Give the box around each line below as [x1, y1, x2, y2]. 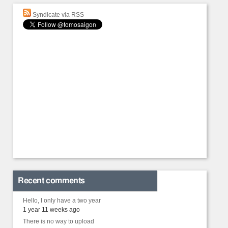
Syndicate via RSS [31, 11, 84, 18]
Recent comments [18, 177, 85, 185]
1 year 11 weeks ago [23, 206, 80, 213]
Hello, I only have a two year [23, 197, 101, 204]
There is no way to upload [23, 218, 94, 225]
